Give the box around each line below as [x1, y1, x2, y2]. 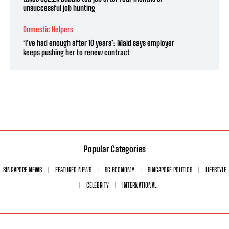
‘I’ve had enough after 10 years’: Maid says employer [23, 38, 174, 48]
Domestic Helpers [23, 24, 73, 34]
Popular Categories [83, 143, 146, 154]
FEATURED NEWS [55, 165, 91, 174]
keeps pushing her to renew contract [23, 47, 130, 57]
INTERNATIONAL [122, 180, 156, 189]
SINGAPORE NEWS [3, 165, 42, 174]
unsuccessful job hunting [23, 3, 95, 12]
